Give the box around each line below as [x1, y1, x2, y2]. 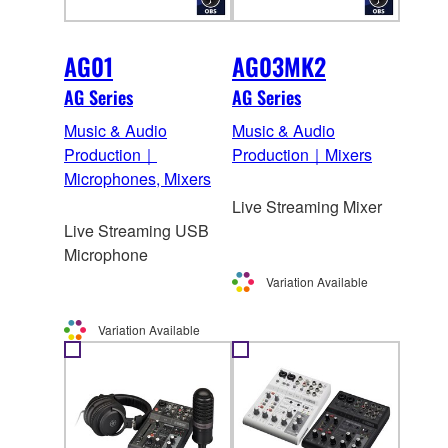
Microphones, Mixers [64, 167, 211, 191]
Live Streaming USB [64, 219, 209, 243]
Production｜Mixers [232, 143, 372, 167]
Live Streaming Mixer [232, 195, 382, 219]
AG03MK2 [232, 48, 326, 85]
